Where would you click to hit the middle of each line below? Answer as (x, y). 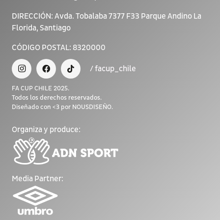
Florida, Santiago (41, 28)
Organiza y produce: (46, 129)
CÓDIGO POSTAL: (42, 48)
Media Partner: (38, 179)
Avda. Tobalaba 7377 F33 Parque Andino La (128, 16)
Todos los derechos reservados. (57, 97)
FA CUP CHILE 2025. (41, 88)
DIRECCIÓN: (33, 16)
